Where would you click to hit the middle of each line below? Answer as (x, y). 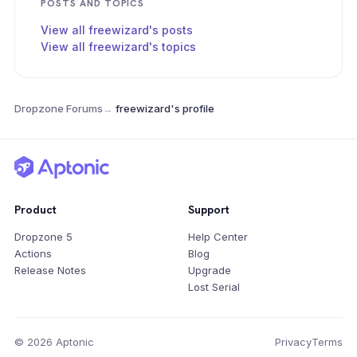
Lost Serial (214, 287)
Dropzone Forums (59, 108)
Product (35, 210)
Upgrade (210, 270)
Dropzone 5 (43, 237)
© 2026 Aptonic (54, 342)
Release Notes (50, 270)
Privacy (293, 342)
